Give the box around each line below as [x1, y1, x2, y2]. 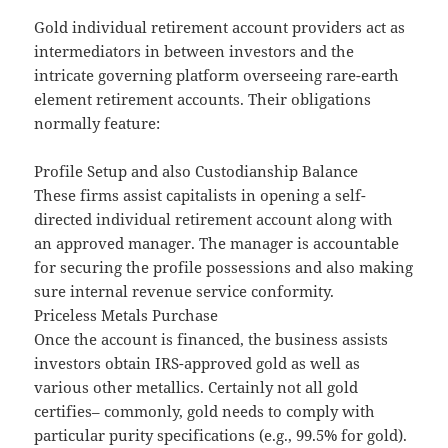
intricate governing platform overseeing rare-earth [34, 65, 400, 86]
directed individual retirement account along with [34, 209, 394, 230]
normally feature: [34, 113, 161, 134]
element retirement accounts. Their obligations [34, 89, 372, 110]
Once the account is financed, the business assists [34, 329, 389, 350]
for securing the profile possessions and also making [34, 257, 414, 278]
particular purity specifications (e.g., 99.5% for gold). [34, 425, 408, 446]
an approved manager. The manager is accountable [34, 233, 400, 254]
